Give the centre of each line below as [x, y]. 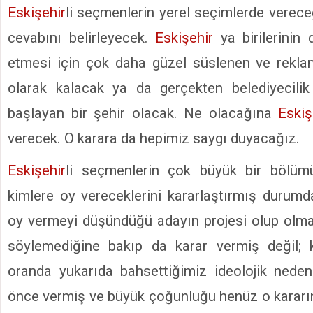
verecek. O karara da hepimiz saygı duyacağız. [154, 138]
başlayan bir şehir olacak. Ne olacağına [143, 113]
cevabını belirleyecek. [81, 37]
